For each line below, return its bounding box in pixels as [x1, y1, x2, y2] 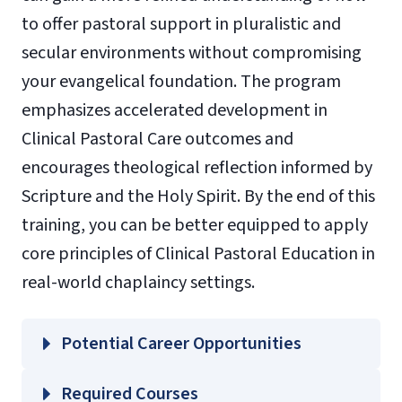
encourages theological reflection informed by [22, 154, 372, 180]
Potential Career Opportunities [61, 330, 301, 356]
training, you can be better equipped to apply [22, 212, 368, 238]
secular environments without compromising [22, 39, 362, 66]
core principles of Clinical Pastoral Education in [22, 240, 375, 267]
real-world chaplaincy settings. [22, 269, 255, 295]
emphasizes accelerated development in [22, 97, 328, 123]
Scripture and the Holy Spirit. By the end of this [22, 183, 375, 209]
